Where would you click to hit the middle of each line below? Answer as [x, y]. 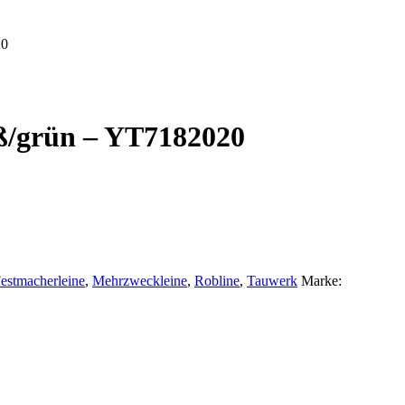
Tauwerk [272, 280]
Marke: [321, 280]
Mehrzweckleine [140, 280]
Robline [217, 280]
